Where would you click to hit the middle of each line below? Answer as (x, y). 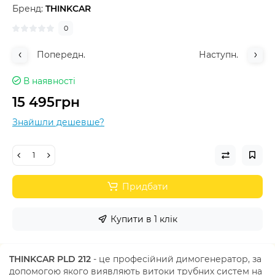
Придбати (145, 186)
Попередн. (61, 54)
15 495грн (46, 102)
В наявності (49, 81)
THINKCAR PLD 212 (50, 259)
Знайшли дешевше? (58, 122)
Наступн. (219, 54)
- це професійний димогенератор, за (176, 259)
